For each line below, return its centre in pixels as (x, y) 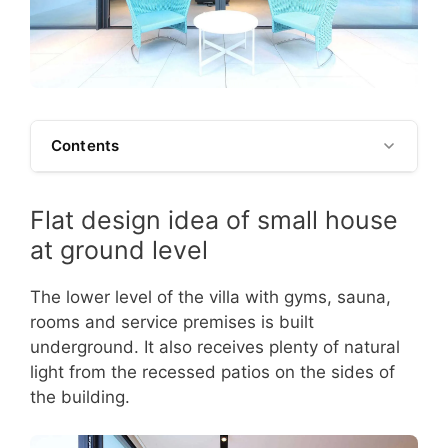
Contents (85, 145)
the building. (80, 396)
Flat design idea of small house (214, 219)
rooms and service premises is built (172, 321)
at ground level (119, 249)
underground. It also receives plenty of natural (215, 346)
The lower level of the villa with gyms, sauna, (210, 296)
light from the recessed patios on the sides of (212, 371)
